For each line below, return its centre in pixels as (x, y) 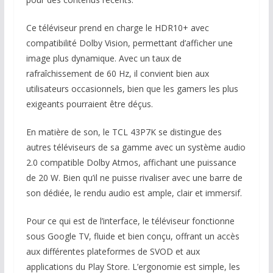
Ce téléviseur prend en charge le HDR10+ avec (117, 28)
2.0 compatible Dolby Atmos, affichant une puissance (131, 162)
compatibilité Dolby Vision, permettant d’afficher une (129, 43)
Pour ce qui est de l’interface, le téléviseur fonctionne (130, 221)
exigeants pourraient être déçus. (89, 104)
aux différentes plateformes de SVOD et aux (113, 251)
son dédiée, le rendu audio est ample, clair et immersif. (134, 193)
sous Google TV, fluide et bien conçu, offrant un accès (133, 236)
